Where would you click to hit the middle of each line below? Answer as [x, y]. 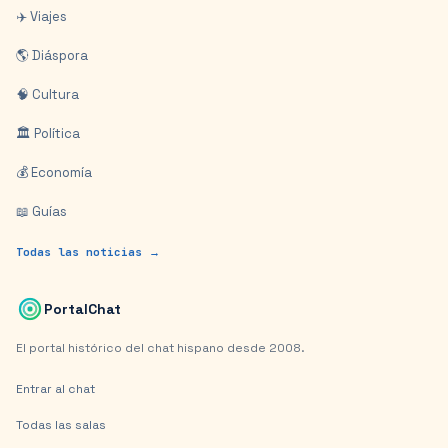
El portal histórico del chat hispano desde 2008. [160, 348]
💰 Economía [54, 172]
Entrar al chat [55, 389]
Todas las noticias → [88, 252]
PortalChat [82, 308]
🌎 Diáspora [52, 55]
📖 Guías [41, 211]
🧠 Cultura [47, 94]
